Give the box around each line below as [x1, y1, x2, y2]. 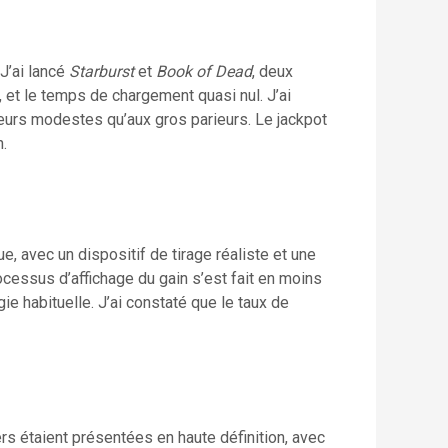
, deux [252, 62, 293, 82]
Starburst [69, 62, 134, 82]
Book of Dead [156, 62, 252, 82]
